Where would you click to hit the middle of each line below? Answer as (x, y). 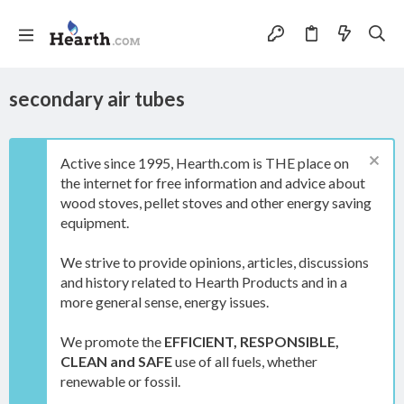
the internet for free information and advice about (213, 183)
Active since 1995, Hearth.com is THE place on (205, 163)
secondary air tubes (97, 99)
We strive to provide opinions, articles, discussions (215, 262)
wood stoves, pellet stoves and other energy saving (216, 202)
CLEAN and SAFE (116, 361)
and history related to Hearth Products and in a (204, 282)
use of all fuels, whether (245, 361)
